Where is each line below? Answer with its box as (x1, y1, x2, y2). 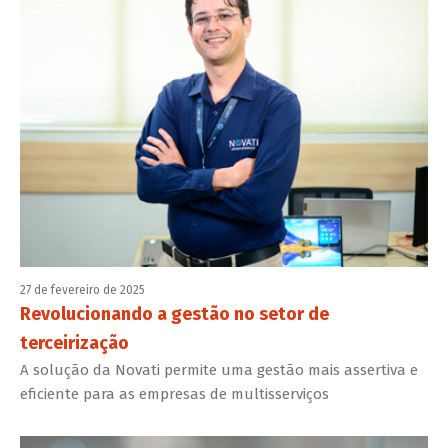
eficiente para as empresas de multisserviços (20, 385, 329, 404)
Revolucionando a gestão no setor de (20, 303, 329, 326)
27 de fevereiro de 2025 (20, 283, 145, 298)
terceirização (20, 332, 129, 355)
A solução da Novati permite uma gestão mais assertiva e (20, 361, 418, 380)
